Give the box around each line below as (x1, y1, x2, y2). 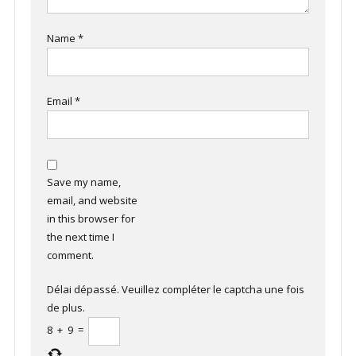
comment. (46, 247, 94, 262)
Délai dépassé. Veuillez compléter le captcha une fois (46, 281, 304, 296)
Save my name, (46, 174, 121, 189)
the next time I (46, 229, 114, 244)
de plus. (46, 300, 85, 315)
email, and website (46, 192, 137, 207)
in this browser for (46, 211, 135, 226)
